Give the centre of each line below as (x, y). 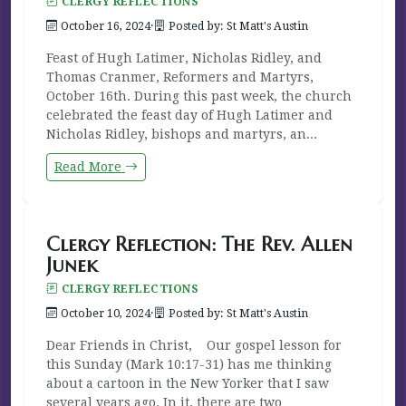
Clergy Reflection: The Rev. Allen (199, 244)
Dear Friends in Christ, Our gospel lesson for (194, 345)
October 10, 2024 (106, 313)
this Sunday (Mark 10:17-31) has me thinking (189, 364)
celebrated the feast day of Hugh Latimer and (189, 115)
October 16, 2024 (106, 26)
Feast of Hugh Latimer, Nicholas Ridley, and (184, 58)
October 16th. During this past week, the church (199, 96)
